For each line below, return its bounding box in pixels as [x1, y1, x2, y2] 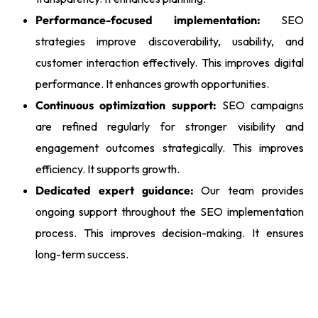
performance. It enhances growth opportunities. [35, 77, 269, 92]
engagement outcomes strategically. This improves [35, 141, 304, 155]
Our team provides [193, 183, 305, 198]
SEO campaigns [216, 98, 304, 113]
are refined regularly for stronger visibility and [35, 119, 304, 134]
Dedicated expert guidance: [35, 183, 194, 198]
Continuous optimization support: [35, 98, 216, 113]
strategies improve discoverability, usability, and [35, 34, 304, 49]
